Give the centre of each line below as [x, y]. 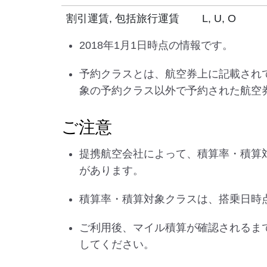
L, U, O [219, 18]
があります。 [111, 170]
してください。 [117, 244]
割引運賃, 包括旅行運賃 [122, 18]
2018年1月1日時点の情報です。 [156, 45]
